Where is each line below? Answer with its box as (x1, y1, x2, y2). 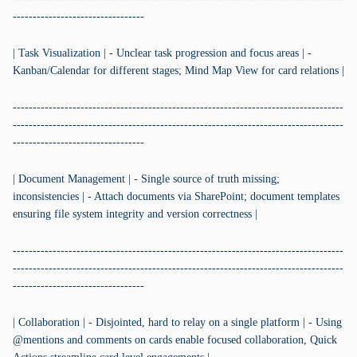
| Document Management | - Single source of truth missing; (13, 173, 280, 185)
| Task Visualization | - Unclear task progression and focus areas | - (13, 47, 312, 59)
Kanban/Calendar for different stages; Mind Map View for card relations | (13, 65, 344, 76)
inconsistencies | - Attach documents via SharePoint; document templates (13, 190, 339, 202)
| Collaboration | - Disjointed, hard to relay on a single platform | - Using (13, 316, 342, 328)
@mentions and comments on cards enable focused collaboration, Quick (13, 334, 337, 346)
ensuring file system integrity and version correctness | (13, 208, 257, 220)
